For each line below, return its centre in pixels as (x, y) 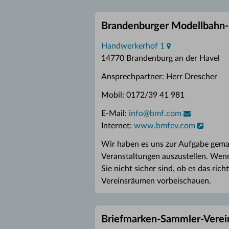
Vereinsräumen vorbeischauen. (156, 181)
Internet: (118, 126)
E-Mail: (115, 113)
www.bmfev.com (165, 126)
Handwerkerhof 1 (133, 46)
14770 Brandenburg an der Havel (161, 58)
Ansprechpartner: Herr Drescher (159, 77)
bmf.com (166, 113)
